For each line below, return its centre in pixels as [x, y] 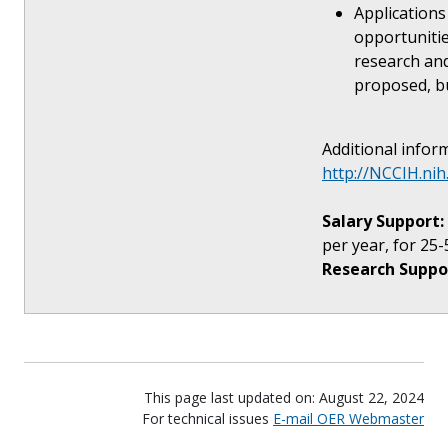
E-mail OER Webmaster [348, 418]
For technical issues [207, 418]
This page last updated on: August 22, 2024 [284, 397]
